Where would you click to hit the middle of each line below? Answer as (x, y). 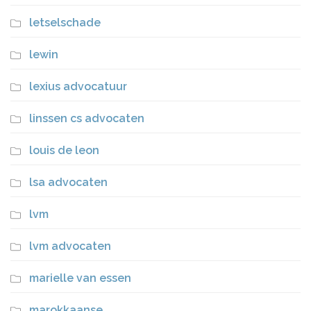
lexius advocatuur (78, 86)
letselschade (65, 22)
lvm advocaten (70, 246)
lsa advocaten (68, 182)
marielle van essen (80, 278)
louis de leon (64, 150)
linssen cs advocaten (87, 118)
